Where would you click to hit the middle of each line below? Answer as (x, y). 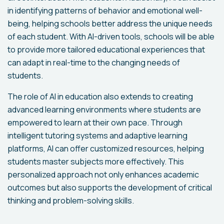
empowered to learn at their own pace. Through (95, 123)
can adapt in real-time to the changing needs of (94, 63)
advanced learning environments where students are (104, 110)
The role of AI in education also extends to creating (100, 97)
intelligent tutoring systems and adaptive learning (97, 136)
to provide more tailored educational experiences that (106, 50)
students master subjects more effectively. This (96, 162)
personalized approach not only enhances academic (103, 175)
